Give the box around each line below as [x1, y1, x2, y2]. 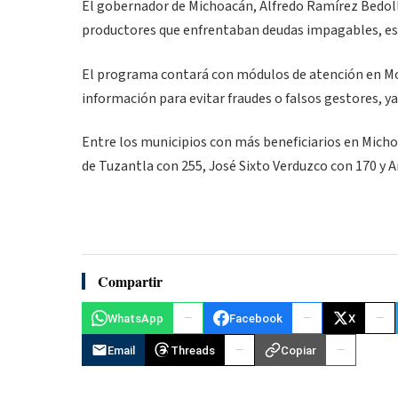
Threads [171, 343, 215, 357]
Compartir [98, 271, 163, 292]
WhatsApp [107, 311, 163, 325]
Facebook [229, 311, 283, 325]
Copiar [281, 343, 316, 357]
